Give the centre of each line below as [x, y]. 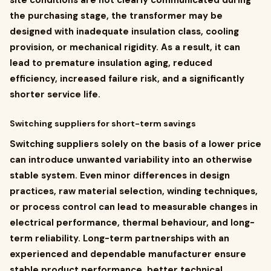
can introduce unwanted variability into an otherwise [131, 160]
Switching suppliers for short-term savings [103, 123]
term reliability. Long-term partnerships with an [119, 238]
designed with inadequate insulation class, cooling [124, 31]
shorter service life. [55, 94]
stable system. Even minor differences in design [120, 175]
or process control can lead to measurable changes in [134, 207]
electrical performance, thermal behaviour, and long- [132, 223]
